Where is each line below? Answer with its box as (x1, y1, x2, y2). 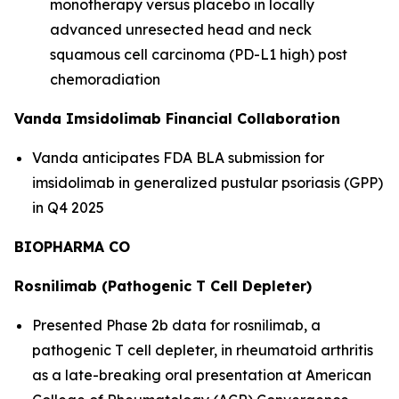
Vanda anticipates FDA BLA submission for (32, 149, 324, 167)
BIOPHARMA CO (14, 238, 130, 256)
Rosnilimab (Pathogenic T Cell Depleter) (14, 277, 312, 295)
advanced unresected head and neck (50, 20, 312, 38)
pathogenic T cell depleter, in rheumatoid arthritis (32, 341, 373, 359)
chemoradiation (50, 70, 160, 88)
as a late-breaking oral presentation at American (32, 366, 371, 384)
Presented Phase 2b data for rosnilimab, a (32, 316, 321, 334)
